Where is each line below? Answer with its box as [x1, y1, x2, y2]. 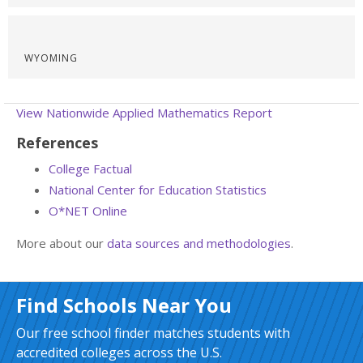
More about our [16, 235, 107, 251]
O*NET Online [49, 203, 127, 219]
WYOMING [24, 51, 78, 65]
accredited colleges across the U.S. [16, 344, 222, 361]
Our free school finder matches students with [16, 324, 290, 342]
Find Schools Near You [16, 292, 232, 318]
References [16, 133, 98, 152]
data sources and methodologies [107, 235, 291, 251]
